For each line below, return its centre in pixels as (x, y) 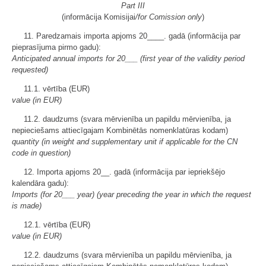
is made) (27, 206)
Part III (133, 6)
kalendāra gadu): (40, 183)
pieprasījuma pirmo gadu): (56, 47)
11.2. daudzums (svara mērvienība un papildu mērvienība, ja (127, 119)
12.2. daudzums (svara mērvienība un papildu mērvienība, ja (128, 255)
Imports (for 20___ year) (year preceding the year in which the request (132, 194)
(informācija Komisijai (99, 17)
